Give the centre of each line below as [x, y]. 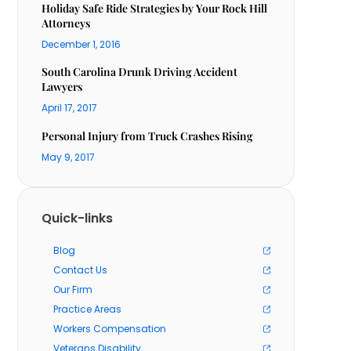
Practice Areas [88, 309]
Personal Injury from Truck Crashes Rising [148, 136]
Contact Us [81, 270]
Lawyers [62, 87]
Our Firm [73, 289]
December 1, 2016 [81, 44]
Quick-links [78, 218]
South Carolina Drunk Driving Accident [140, 72]
